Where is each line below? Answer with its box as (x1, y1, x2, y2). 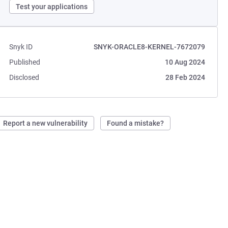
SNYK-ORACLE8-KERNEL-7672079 (93, 43, 205, 51)
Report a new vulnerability (3, 119, 88, 127)
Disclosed (9, 73, 40, 81)
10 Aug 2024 (164, 58, 205, 66)
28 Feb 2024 (165, 73, 205, 81)
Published (9, 58, 41, 66)
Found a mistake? (107, 119, 164, 127)
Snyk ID (9, 43, 33, 51)
